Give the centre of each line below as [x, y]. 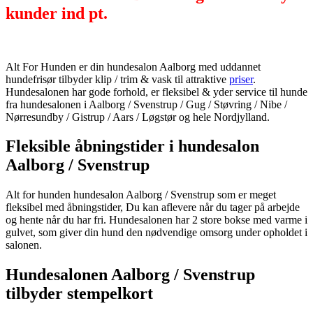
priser [241, 79]
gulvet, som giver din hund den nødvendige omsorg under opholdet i [156, 233]
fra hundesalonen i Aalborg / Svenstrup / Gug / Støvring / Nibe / [146, 104]
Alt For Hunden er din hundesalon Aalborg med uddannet [133, 66]
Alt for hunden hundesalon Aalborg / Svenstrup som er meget [141, 195]
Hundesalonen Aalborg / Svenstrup [130, 275]
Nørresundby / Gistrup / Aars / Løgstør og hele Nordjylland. [138, 117]
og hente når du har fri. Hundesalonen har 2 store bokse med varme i [156, 220]
